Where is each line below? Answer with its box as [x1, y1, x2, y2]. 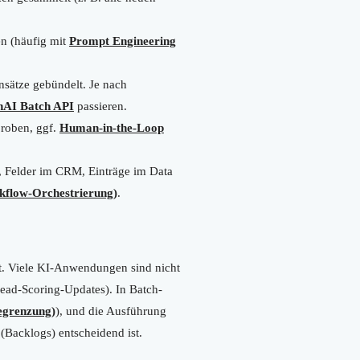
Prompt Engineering [69, 34, 176, 47]
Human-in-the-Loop [59, 121, 164, 134]
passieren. [74, 99, 127, 112]
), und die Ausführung [55, 304, 166, 317]
